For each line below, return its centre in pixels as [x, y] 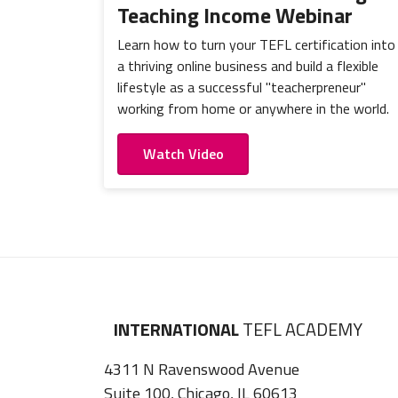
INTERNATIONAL [179, 329]
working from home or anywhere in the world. [253, 109]
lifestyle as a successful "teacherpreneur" [242, 88]
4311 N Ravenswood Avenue [202, 368]
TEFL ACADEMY [303, 329]
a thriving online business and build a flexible [248, 66]
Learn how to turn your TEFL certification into [256, 45]
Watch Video [183, 154]
